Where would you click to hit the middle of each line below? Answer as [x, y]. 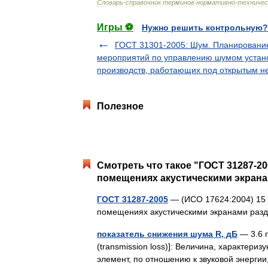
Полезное [120, 106]
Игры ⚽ [115, 27]
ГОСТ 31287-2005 [133, 199]
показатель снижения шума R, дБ [167, 234]
